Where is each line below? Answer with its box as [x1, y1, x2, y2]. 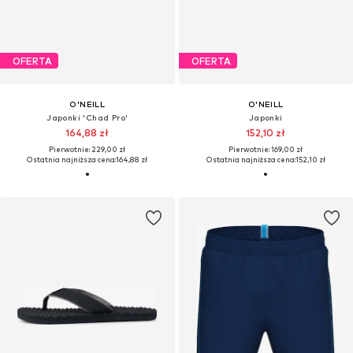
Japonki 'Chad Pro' [46, 113, 128, 123]
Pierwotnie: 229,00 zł [49, 145, 126, 154]
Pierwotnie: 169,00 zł [229, 145, 303, 154]
